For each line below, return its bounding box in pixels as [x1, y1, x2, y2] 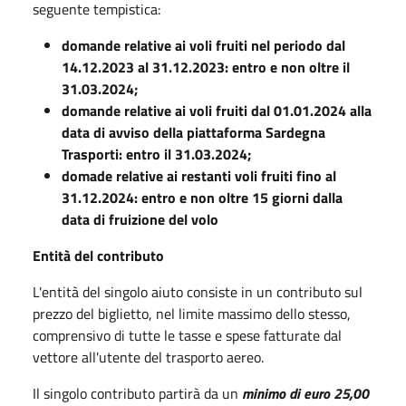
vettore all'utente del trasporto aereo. [33, 346, 264, 368]
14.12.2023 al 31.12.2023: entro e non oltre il [62, 56, 350, 78]
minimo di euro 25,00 [242, 382, 369, 404]
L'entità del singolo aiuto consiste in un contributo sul [33, 281, 362, 303]
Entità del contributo [33, 245, 164, 266]
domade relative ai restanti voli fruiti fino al [62, 165, 336, 187]
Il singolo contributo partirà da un [33, 382, 242, 404]
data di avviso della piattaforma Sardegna [62, 121, 325, 143]
